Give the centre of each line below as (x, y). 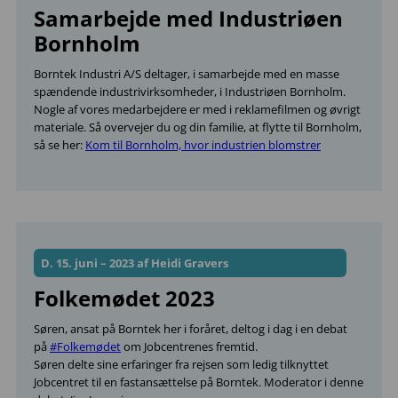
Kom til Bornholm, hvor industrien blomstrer (203, 145)
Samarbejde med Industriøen (188, 18)
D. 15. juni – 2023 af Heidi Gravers (135, 263)
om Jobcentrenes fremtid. (189, 346)
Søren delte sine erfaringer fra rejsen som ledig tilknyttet (181, 364)
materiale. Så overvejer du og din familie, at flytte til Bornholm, (198, 127)
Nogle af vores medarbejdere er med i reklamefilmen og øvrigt (197, 109)
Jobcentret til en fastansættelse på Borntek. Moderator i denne (199, 382)
